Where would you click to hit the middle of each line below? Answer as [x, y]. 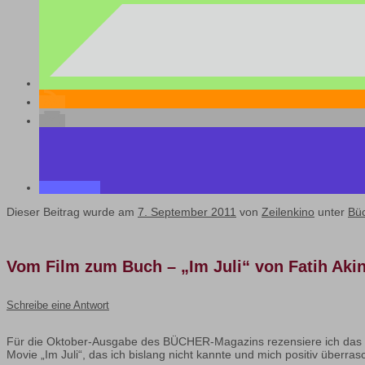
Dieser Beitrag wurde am [72, 212]
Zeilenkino [288, 212]
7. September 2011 [187, 212]
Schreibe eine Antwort [58, 306]
